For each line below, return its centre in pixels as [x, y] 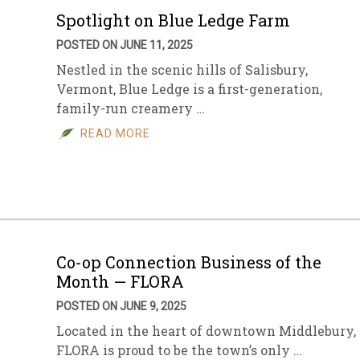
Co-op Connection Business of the [189, 262]
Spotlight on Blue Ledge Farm [173, 20]
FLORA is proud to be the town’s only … [179, 350]
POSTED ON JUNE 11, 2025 [125, 45]
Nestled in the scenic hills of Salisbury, [182, 70]
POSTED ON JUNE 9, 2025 [121, 306]
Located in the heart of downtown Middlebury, [206, 331]
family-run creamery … [131, 108]
